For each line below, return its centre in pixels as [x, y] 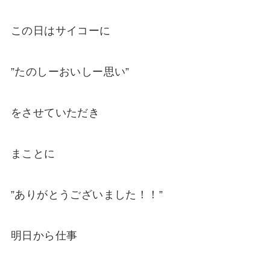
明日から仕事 [44, 235]
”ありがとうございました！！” [86, 194]
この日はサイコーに [61, 31]
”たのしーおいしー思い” [70, 72]
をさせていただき [55, 113]
